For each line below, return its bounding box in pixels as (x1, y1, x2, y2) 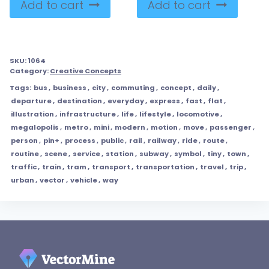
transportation (136, 162, 195, 172)
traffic (11, 162, 37, 172)
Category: (10, 66, 50, 76)
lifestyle (139, 109, 171, 119)
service (73, 149, 100, 159)
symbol (174, 149, 202, 159)
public (101, 136, 124, 146)
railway (148, 136, 177, 146)
